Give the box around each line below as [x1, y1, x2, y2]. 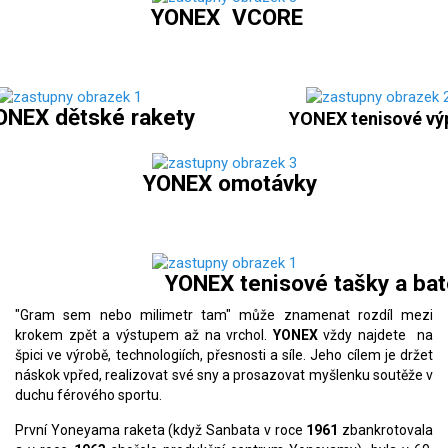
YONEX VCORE [139, 3, 303, 30]
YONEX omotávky [131, 170, 317, 197]
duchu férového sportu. [15, 387, 162, 404]
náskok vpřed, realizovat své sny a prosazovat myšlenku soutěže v [15, 367, 433, 384]
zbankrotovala [342, 422, 433, 439]
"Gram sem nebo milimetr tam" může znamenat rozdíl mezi [15, 307, 433, 324]
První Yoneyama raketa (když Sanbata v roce [15, 422, 307, 439]
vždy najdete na [317, 327, 434, 344]
